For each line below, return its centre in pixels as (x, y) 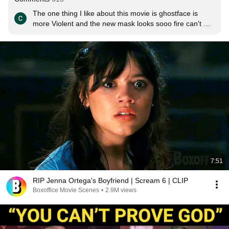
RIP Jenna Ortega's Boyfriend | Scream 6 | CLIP (110, 180)
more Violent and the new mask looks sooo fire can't (117, 24)
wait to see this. (58, 34)
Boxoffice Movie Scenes (66, 190)
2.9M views (121, 190)
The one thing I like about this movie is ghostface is (115, 13)
